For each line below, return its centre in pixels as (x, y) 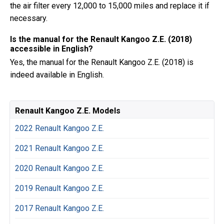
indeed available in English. (57, 75)
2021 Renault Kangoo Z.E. (59, 148)
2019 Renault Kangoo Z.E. (59, 188)
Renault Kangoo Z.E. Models (68, 111)
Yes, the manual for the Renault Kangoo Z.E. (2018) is (102, 62)
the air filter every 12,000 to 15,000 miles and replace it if (110, 6)
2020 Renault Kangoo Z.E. (59, 168)
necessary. (29, 18)
